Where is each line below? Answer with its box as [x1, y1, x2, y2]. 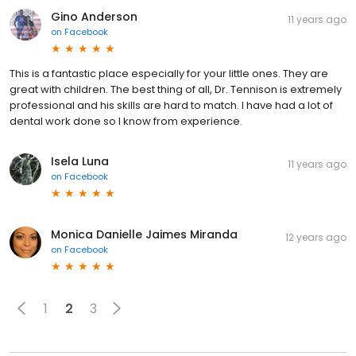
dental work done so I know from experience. [10, 114, 242, 130]
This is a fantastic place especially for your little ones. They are [10, 66, 328, 82]
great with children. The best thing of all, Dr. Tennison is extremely [10, 82, 342, 98]
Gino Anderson [51, 9, 137, 25]
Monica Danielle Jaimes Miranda [51, 226, 238, 243]
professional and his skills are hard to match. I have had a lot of [10, 98, 333, 114]
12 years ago [285, 230, 346, 245]
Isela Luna [51, 153, 109, 170]
